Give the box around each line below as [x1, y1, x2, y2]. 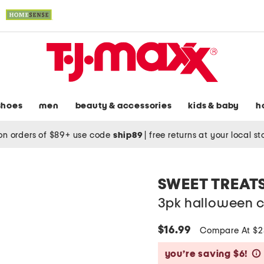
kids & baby [188, 101, 240, 111]
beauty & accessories [75, 101, 172, 111]
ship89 [113, 130, 145, 140]
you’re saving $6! [164, 249, 249, 259]
